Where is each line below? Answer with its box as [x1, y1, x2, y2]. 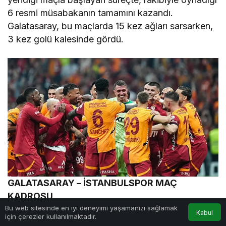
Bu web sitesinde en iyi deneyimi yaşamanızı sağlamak [5, 203, 178, 212]
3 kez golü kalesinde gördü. [8, 34, 124, 45]
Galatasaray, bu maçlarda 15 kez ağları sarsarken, [8, 21, 213, 32]
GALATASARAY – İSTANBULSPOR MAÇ [8, 178, 178, 189]
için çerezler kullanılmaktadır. [5, 212, 96, 220]
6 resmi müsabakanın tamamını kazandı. [8, 8, 174, 19]
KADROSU [8, 191, 53, 202]
